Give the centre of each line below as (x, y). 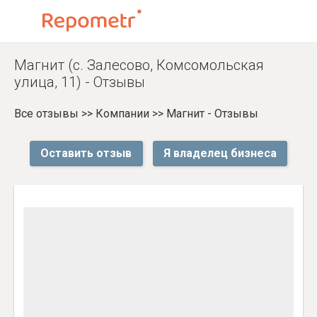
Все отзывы (46, 114)
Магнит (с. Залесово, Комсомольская (139, 65)
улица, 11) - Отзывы (80, 82)
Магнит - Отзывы (212, 114)
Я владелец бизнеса (220, 153)
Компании (122, 114)
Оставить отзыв (86, 153)
